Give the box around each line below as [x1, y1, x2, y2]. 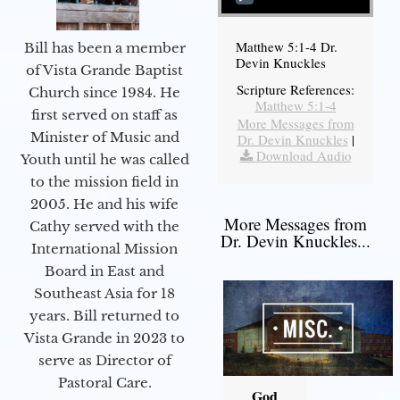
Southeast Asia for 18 [34, 285, 175, 303]
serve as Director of [37, 352, 171, 370]
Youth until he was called [20, 151, 189, 169]
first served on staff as [31, 106, 178, 124]
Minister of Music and [29, 129, 179, 146]
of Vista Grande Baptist [26, 62, 183, 79]
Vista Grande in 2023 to [24, 329, 185, 347]
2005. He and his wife [30, 196, 179, 213]
